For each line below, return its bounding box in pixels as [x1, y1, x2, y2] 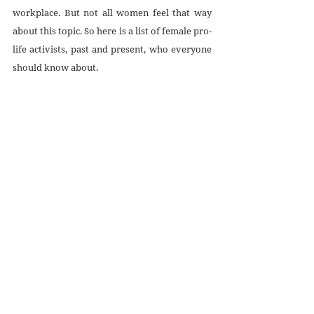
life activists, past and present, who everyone [13, 42, 212, 55]
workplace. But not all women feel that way [13, 6, 212, 19]
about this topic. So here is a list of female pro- [13, 24, 212, 37]
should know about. [13, 60, 98, 74]
